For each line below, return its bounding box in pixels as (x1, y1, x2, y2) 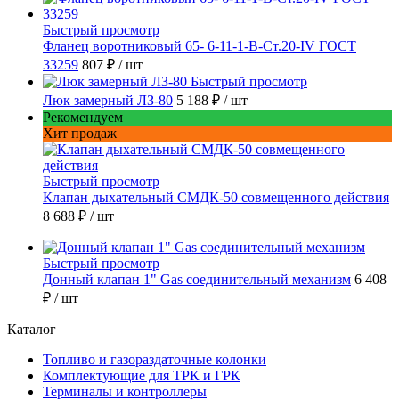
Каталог (7, 322, 56, 338)
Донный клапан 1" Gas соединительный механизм (43, 272, 351, 288)
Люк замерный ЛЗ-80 (43, 93, 173, 109)
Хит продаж (43, 126, 117, 142)
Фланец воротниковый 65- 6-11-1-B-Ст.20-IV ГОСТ (43, 38, 356, 54)
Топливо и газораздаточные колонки (43, 352, 266, 368)
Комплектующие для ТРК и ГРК (43, 368, 240, 384)
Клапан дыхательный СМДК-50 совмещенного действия (43, 190, 389, 206)
